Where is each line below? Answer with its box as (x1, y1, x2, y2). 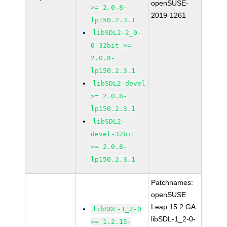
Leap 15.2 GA (151, 203, 196, 211)
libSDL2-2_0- (93, 29, 142, 36)
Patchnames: (151, 178, 194, 186)
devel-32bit (91, 130, 136, 138)
